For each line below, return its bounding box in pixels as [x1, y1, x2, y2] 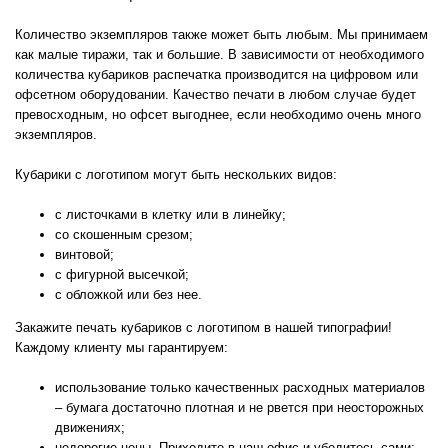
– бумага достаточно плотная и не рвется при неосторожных [55, 399, 424, 415]
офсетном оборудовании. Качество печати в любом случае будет [15, 86, 416, 102]
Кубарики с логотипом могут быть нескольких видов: [15, 166, 337, 182]
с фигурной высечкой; [55, 266, 189, 282]
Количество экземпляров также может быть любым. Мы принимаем [15, 26, 428, 42]
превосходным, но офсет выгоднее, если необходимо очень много [15, 106, 421, 122]
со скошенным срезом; [55, 226, 193, 242]
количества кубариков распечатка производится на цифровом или [15, 66, 418, 82]
